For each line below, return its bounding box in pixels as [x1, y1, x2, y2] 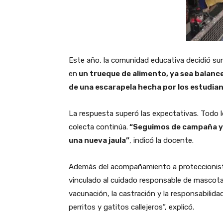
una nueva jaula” [69, 135, 129, 145]
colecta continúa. [69, 122, 128, 131]
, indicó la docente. [129, 135, 194, 145]
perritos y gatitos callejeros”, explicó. [69, 202, 194, 212]
